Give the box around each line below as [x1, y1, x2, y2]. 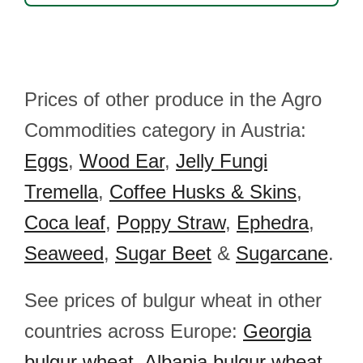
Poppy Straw [117, 211, 225, 233]
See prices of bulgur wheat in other [24, 289, 322, 311]
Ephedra [237, 211, 309, 233]
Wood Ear [79, 150, 164, 172]
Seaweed [24, 242, 104, 264]
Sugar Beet [115, 242, 211, 264]
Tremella [24, 181, 98, 203]
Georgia [243, 320, 311, 342]
